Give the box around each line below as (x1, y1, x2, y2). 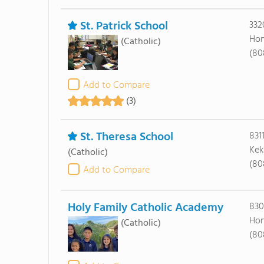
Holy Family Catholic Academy (67, 199, 223, 217)
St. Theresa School (80, 128, 173, 147)
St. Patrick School (80, 17, 168, 36)
